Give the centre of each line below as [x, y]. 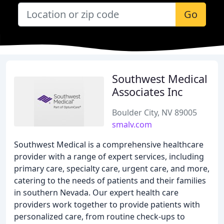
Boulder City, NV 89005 [154, 112]
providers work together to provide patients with [107, 204]
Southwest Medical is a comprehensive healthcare [109, 144]
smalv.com [132, 124]
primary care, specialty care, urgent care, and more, [112, 168]
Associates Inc [147, 92]
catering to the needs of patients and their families [110, 180]
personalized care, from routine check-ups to [99, 216]
